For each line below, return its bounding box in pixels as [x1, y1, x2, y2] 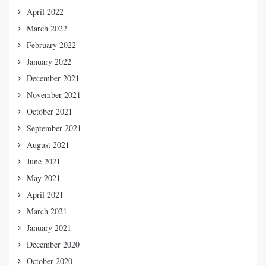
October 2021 [27, 105, 72, 117]
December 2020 [27, 238, 80, 250]
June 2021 [27, 155, 61, 167]
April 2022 [27, 5, 64, 17]
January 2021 [27, 221, 71, 233]
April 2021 [27, 188, 64, 200]
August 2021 [27, 138, 69, 150]
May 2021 [27, 172, 61, 183]
